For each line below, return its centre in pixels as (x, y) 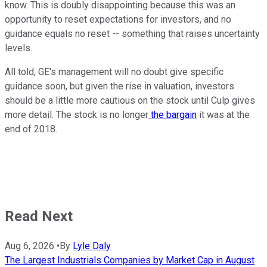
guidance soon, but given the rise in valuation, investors (119, 86)
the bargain (173, 115)
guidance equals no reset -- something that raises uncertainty (132, 34)
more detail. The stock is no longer (77, 115)
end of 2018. (32, 129)
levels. (18, 48)
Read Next (39, 217)
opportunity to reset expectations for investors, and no (118, 20)
